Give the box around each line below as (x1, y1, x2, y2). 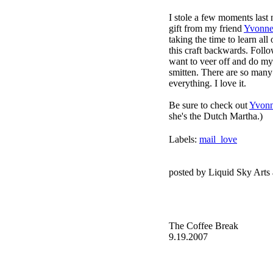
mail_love (199, 134, 237, 144)
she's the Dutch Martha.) (169, 111, 263, 121)
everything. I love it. (169, 78, 246, 88)
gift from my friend (169, 23, 244, 34)
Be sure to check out (169, 100, 249, 110)
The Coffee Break (169, 221, 238, 231)
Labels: (169, 134, 199, 144)
